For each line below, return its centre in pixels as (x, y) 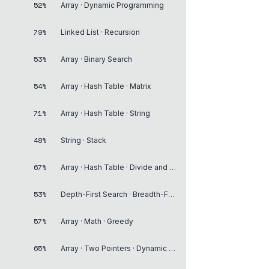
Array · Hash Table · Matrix (106, 86)
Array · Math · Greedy (97, 221)
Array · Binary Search (96, 59)
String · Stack (83, 140)
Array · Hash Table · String (105, 113)
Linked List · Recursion (100, 32)
